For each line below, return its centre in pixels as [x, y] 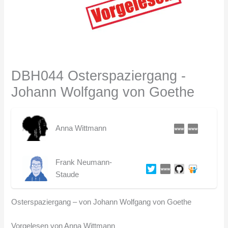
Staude [67, 174]
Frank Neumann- [83, 162]
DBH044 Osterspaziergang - [99, 76]
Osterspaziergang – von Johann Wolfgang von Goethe [102, 202]
